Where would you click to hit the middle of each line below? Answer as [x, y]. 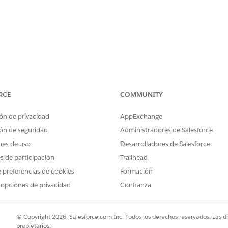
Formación [136, 171]
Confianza [136, 185]
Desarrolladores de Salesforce [165, 144]
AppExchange [141, 116]
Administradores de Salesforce [166, 130]
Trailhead [134, 158]
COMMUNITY [141, 94]
